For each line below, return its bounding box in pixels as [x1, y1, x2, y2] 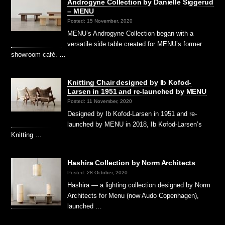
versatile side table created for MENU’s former [67, 40, 202, 48]
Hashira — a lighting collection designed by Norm [67, 181, 211, 189]
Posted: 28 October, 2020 [67, 170, 128, 176]
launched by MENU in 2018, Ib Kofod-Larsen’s [67, 120, 202, 128]
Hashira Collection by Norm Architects [67, 158, 196, 167]
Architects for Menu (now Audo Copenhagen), [67, 191, 199, 199]
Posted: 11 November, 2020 [67, 98, 133, 104]
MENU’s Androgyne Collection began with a [67, 29, 194, 37]
